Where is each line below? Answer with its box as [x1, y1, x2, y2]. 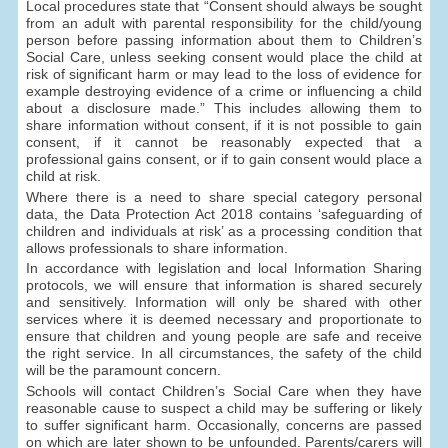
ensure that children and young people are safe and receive [26, 328, 422, 345]
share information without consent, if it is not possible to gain [26, 116, 422, 133]
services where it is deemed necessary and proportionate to [26, 311, 422, 328]
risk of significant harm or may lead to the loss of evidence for [26, 65, 422, 82]
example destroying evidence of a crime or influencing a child [26, 82, 422, 99]
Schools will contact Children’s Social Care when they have [26, 383, 422, 400]
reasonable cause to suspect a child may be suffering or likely [26, 400, 422, 417]
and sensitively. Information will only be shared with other [26, 294, 422, 311]
